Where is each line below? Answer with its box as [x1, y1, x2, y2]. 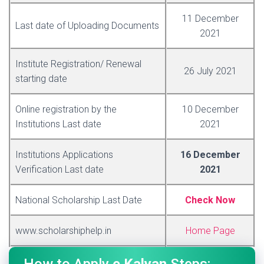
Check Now [185, 194, 235, 206]
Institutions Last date [15, 118, 101, 130]
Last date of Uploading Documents [15, 20, 159, 32]
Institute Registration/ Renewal [15, 58, 141, 70]
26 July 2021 [183, 65, 237, 77]
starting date [15, 73, 67, 85]
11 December [181, 13, 239, 25]
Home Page [185, 225, 235, 237]
